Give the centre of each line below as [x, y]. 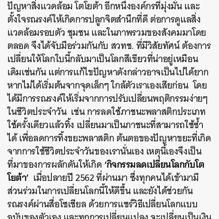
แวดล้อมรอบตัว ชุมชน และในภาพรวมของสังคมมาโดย [107, 33]
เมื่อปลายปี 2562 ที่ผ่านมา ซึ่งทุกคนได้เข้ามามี [114, 178]
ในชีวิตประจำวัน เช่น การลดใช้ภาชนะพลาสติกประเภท [107, 112]
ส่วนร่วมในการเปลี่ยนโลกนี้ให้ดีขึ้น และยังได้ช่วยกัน [100, 191]
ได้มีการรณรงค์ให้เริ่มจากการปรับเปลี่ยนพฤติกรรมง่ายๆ [108, 99]
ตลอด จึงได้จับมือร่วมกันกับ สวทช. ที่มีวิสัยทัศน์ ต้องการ [109, 46]
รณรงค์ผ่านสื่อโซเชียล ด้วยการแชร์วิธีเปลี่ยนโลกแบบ [103, 204]
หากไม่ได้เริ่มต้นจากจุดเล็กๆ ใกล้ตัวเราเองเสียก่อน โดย [107, 85]
